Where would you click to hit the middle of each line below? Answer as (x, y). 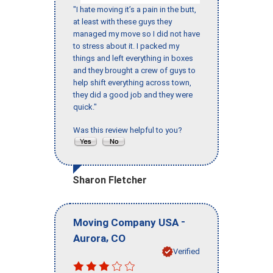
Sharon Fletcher (110, 180)
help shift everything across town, (132, 83)
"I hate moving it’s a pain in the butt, (135, 10)
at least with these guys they (122, 22)
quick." (85, 107)
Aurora (90, 238)
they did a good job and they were (133, 95)
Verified (186, 251)
